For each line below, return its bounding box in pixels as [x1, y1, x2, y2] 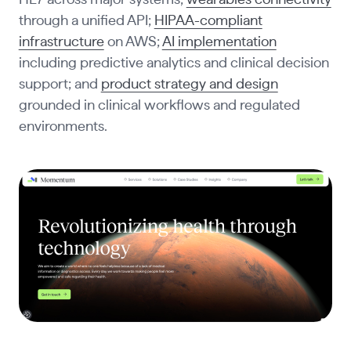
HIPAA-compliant [154, 14, 262, 29]
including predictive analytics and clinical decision [18, 56, 329, 71]
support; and [18, 78, 101, 92]
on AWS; [103, 35, 162, 50]
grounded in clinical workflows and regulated [18, 99, 300, 114]
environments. [18, 120, 107, 135]
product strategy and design [100, 78, 278, 92]
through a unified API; [18, 14, 154, 29]
